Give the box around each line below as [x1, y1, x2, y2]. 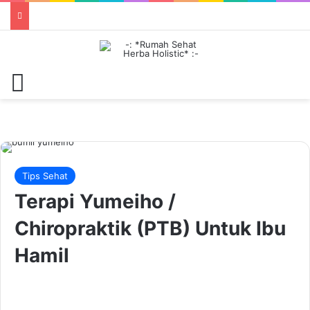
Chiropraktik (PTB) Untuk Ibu [15, 217, 286, 240]
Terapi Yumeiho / [15, 190, 176, 213]
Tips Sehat [22, 170, 68, 181]
